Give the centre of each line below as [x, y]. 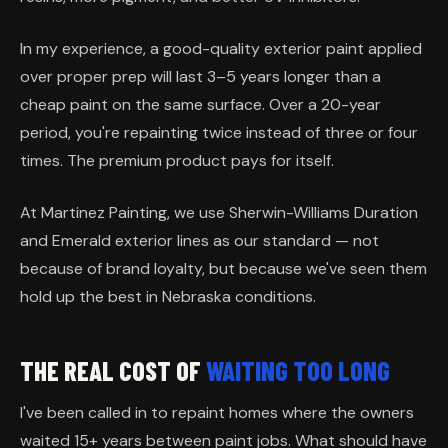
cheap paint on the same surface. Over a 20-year [200, 105]
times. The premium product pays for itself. [177, 161]
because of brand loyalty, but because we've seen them [223, 269]
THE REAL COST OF [113, 371]
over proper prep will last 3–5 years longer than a [200, 77]
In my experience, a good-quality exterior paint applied [221, 49]
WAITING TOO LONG [298, 371]
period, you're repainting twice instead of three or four [219, 133]
